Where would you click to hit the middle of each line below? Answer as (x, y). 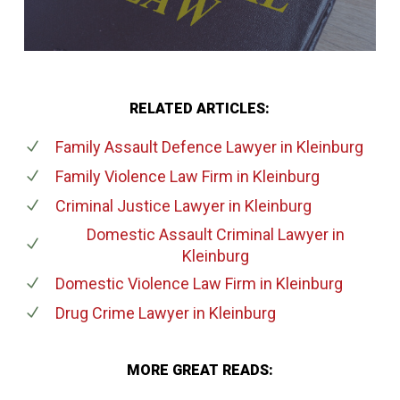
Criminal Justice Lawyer (140, 205)
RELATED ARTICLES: (200, 108)
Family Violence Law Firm (144, 176)
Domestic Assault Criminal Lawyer (207, 234)
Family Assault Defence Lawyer (166, 146)
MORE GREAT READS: (200, 370)
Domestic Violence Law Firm (155, 283)
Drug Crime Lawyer (122, 312)
